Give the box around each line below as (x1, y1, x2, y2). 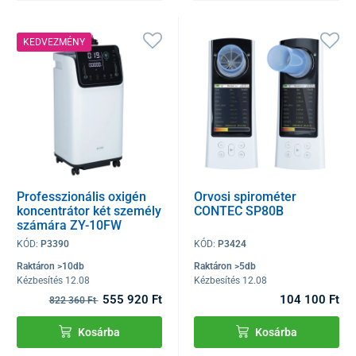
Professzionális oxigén (17, 188, 146, 204)
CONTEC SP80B (194, 203, 284, 219)
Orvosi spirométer (194, 188, 297, 204)
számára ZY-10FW (17, 217, 122, 233)
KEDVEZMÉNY (23, 37, 85, 48)
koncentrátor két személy (17, 203, 161, 219)
